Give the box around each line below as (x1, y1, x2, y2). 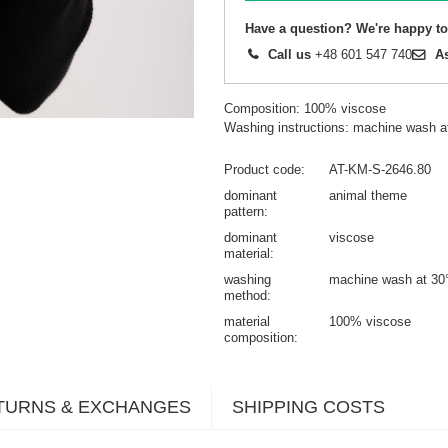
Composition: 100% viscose (224, 101, 386, 117)
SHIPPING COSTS (232, 397, 385, 418)
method (224, 288, 267, 304)
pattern (224, 204, 264, 220)
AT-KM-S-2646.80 (329, 162, 431, 178)
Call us (268, 47, 311, 63)
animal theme (329, 188, 407, 204)
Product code (224, 162, 301, 178)
